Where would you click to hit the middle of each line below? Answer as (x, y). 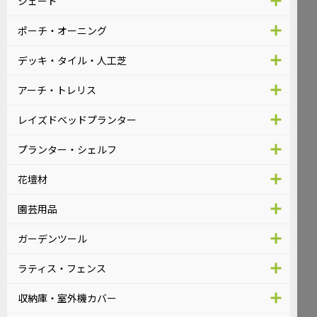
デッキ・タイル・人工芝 (72, 60)
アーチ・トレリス (57, 90)
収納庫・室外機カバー (67, 298)
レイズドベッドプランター (77, 119)
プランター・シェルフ (67, 149)
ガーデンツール (52, 238)
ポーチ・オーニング (62, 30)
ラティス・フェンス (62, 268)
